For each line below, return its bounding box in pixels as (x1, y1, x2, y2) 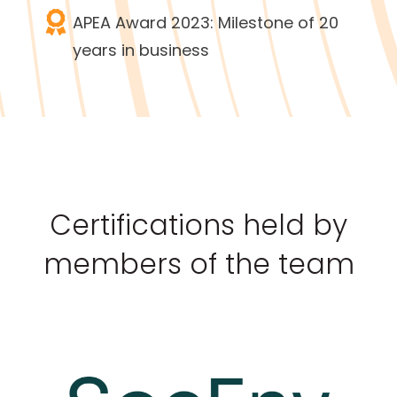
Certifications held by (50, 206, 347, 245)
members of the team (43, 245, 354, 284)
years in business (73, 39, 209, 62)
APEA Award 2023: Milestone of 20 (73, 12, 339, 35)
